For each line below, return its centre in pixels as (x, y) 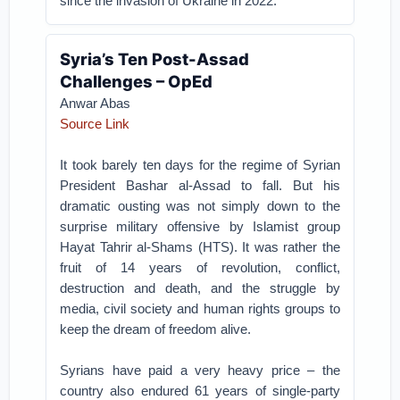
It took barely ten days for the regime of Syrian (200, 165)
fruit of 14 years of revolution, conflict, (200, 267)
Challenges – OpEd (137, 81)
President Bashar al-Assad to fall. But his (200, 185)
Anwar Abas (96, 103)
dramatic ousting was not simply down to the (200, 206)
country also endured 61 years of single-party (200, 391)
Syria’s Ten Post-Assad (155, 59)
